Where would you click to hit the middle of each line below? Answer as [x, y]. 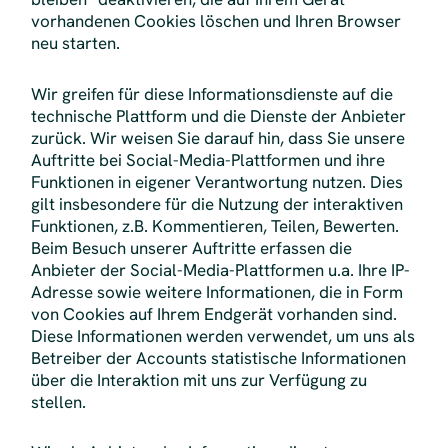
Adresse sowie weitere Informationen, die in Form [216, 291]
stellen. [58, 401]
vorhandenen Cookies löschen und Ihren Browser [215, 21]
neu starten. [75, 43]
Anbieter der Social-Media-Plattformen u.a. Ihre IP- [220, 269]
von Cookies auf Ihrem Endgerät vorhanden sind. [213, 313]
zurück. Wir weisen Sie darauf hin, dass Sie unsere [217, 137]
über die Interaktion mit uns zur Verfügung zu [198, 379]
